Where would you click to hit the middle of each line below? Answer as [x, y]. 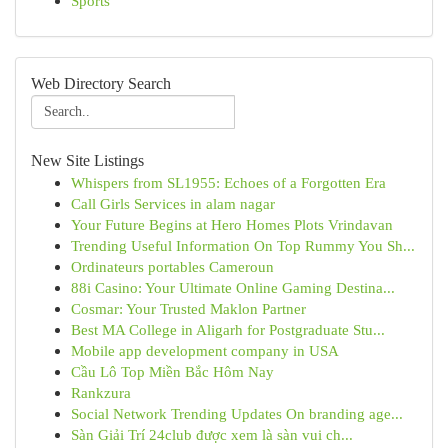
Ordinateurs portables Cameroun [172, 266]
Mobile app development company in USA [205, 350]
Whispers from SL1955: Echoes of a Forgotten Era [228, 182]
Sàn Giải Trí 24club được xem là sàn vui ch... [212, 434]
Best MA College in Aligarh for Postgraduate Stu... [228, 329]
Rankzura [101, 392]
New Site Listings [87, 160]
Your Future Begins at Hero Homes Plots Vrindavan [232, 224]
